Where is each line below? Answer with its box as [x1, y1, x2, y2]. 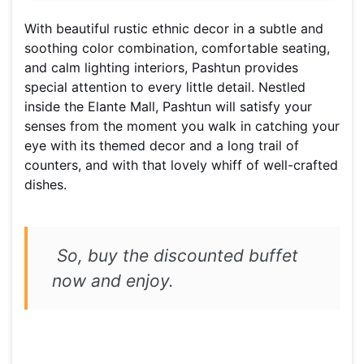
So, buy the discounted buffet [52, 245, 298, 266]
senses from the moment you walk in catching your [24, 118, 340, 135]
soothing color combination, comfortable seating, [24, 40, 330, 57]
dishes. [24, 176, 67, 193]
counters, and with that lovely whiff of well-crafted [24, 157, 338, 174]
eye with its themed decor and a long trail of [24, 137, 299, 154]
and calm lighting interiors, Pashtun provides [24, 59, 298, 76]
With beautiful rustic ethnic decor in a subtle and [24, 20, 323, 37]
